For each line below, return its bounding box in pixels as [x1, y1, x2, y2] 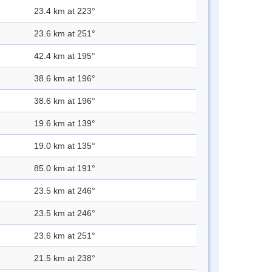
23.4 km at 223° [34, 6, 95, 16]
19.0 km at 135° [34, 141, 95, 151]
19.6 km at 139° [34, 118, 95, 129]
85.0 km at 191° [34, 163, 95, 174]
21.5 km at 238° [34, 253, 95, 263]
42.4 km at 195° [34, 51, 95, 61]
